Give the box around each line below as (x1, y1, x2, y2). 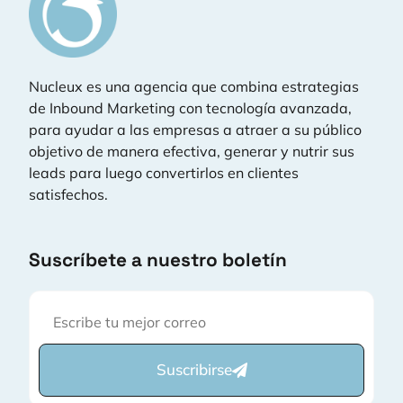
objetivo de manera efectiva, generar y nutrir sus (29, 142, 354, 161)
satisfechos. (29, 185, 108, 204)
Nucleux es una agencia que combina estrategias (29, 77, 359, 96)
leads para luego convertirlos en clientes (29, 164, 299, 183)
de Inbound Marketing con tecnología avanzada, (29, 99, 352, 118)
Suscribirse (156, 360, 232, 380)
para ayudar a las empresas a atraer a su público (29, 121, 362, 139)
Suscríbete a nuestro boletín (29, 247, 287, 272)
